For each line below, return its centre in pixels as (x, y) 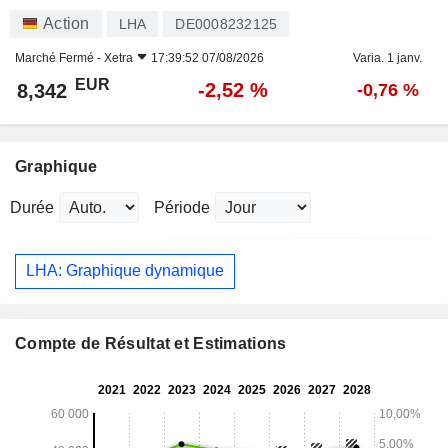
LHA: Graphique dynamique (125, 271)
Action (66, 23)
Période (182, 207)
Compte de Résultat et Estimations (151, 343)
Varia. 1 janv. (387, 57)
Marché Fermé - (59, 57)
